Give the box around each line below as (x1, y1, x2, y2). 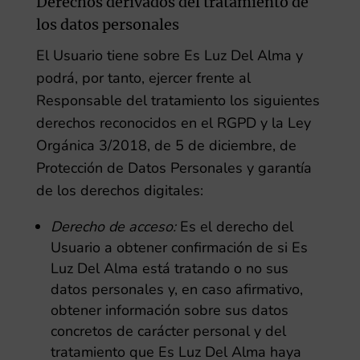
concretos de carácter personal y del (50, 321, 286, 341)
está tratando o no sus (141, 259, 288, 278)
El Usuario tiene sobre (35, 46, 180, 65)
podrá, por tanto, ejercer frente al (35, 68, 251, 88)
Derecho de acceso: (50, 217, 176, 236)
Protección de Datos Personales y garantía (35, 158, 312, 178)
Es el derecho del (179, 217, 293, 236)
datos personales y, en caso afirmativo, (50, 280, 303, 299)
